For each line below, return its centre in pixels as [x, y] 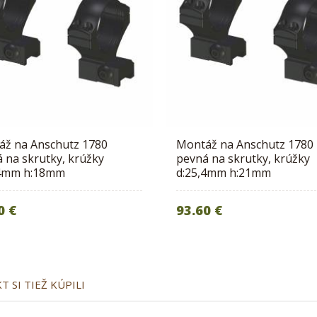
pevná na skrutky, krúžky [243, 159]
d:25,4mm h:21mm [224, 173]
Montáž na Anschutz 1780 [245, 145]
